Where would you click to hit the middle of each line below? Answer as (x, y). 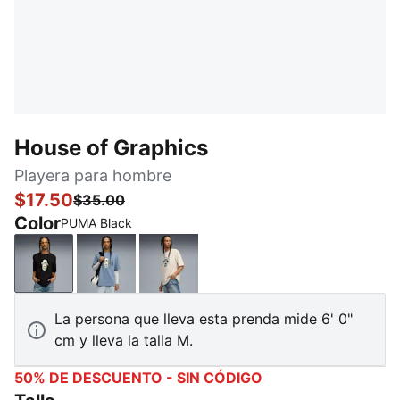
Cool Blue (137, 273)
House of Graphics (111, 148)
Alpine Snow (209, 273)
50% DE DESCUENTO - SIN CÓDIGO (138, 378)
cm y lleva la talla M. (124, 340)
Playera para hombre (93, 175)
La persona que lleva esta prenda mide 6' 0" (204, 319)
